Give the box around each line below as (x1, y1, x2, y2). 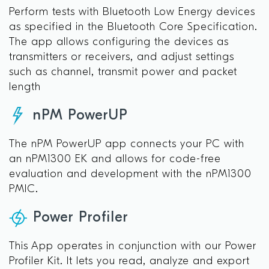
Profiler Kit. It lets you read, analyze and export (9, 256, 250, 267)
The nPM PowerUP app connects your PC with (9, 139, 244, 150)
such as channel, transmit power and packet (9, 67, 237, 78)
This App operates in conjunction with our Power (9, 241, 256, 252)
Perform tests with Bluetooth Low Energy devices (9, 7, 255, 18)
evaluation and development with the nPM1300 (9, 169, 252, 180)
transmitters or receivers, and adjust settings (9, 52, 234, 63)
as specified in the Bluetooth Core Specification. (9, 22, 258, 33)
